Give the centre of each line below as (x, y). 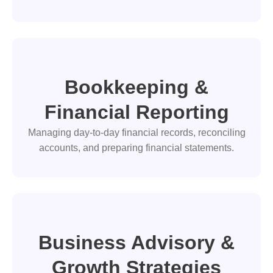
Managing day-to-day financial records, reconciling (136, 133)
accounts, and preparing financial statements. (136, 148)
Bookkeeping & (136, 87)
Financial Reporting (136, 112)
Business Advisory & (136, 242)
